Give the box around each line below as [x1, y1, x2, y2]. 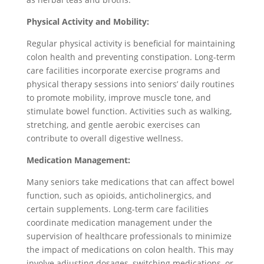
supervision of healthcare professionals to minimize [26, 230, 232, 242]
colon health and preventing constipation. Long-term [26, 51, 235, 62]
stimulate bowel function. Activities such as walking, [26, 105, 232, 117]
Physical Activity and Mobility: [26, 16, 149, 27]
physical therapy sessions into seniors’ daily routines [26, 78, 235, 90]
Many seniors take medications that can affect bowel [26, 176, 235, 187]
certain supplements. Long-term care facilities [26, 203, 209, 214]
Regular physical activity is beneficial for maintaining [26, 38, 235, 49]
